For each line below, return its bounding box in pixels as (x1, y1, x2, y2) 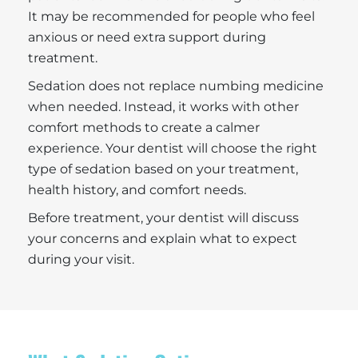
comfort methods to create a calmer (28, 119, 260, 135)
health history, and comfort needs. (28, 181, 246, 197)
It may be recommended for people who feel (28, 8, 315, 24)
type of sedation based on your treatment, (28, 161, 298, 177)
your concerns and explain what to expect (28, 230, 297, 246)
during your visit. (28, 251, 134, 267)
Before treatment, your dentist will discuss (28, 209, 299, 225)
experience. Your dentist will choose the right (28, 140, 317, 156)
